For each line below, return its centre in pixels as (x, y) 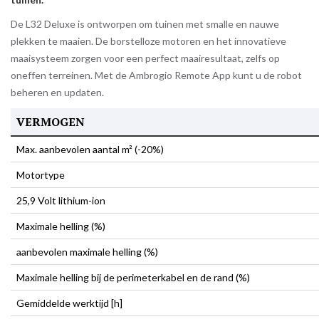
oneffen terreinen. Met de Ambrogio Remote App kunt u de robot (156, 75)
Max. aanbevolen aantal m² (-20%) (90, 149)
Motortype (41, 175)
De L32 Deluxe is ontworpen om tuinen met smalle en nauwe (145, 24)
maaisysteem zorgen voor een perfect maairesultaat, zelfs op (145, 58)
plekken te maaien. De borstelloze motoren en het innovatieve (148, 41)
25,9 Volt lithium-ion (61, 200)
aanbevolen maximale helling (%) (87, 252)
